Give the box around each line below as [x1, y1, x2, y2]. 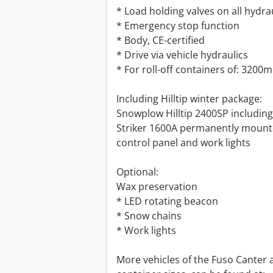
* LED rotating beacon [116, 194, 218, 208]
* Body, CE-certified [116, 34, 205, 48]
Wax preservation [116, 180, 197, 194]
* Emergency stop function [116, 19, 239, 33]
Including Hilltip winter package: [116, 92, 262, 106]
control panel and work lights [116, 136, 250, 150]
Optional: [116, 165, 158, 179]
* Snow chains [116, 209, 182, 223]
